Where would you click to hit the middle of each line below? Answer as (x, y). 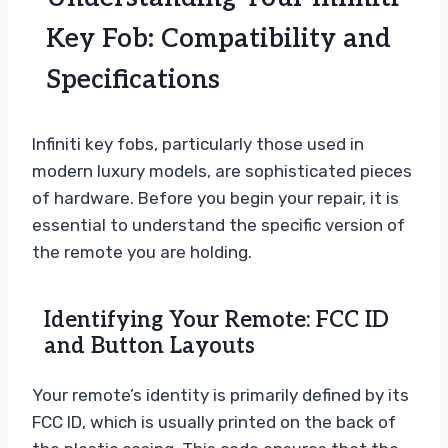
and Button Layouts (149, 345)
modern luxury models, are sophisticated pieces (222, 170)
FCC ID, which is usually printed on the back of (214, 421)
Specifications (133, 79)
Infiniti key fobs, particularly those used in (198, 143)
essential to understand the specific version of (218, 224)
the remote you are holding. (142, 251)
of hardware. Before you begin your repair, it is (215, 197)
